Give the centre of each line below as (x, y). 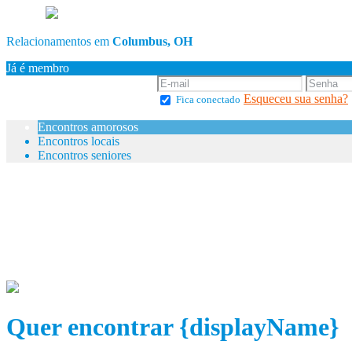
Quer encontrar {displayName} (173, 327)
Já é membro (38, 68)
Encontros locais (79, 141)
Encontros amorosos (88, 126)
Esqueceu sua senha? (296, 99)
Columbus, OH (152, 41)
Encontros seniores (84, 155)
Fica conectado (208, 99)
